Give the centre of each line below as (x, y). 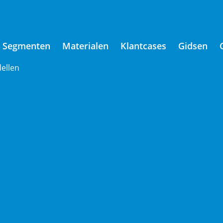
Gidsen (193, 46)
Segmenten (26, 46)
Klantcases (143, 46)
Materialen (85, 46)
